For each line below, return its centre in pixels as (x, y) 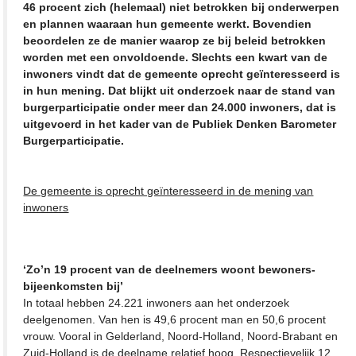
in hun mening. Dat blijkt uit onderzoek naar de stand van (180, 90)
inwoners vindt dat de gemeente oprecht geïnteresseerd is (182, 74)
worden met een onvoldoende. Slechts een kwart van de (176, 57)
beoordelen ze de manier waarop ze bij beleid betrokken (175, 40)
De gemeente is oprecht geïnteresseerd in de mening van (168, 190)
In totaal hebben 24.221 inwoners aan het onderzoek (157, 302)
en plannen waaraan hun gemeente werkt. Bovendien (168, 23)
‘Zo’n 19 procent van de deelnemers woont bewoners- (170, 269)
